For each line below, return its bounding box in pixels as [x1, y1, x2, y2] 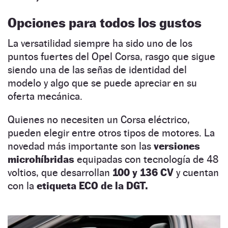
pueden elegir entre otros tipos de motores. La [8, 126, 215, 139]
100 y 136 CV [112, 166, 174, 179]
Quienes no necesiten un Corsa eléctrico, [8, 113, 190, 126]
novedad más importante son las [8, 139, 154, 152]
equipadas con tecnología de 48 [74, 153, 218, 165]
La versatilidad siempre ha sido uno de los [8, 37, 192, 49]
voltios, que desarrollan [8, 166, 112, 179]
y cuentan [174, 166, 219, 179]
